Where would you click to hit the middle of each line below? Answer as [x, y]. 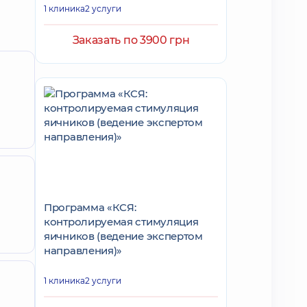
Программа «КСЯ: [90, 207]
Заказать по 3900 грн [131, 40]
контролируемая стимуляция [121, 222]
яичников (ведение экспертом [123, 236]
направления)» [83, 250]
